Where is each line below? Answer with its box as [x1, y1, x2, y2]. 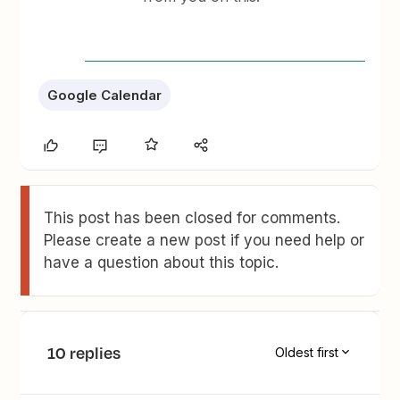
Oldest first [274, 345, 338, 361]
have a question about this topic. [44, 253, 279, 271]
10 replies [47, 340, 121, 364]
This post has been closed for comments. [44, 208, 341, 227]
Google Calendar [47, 86, 162, 104]
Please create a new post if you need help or [44, 230, 365, 249]
